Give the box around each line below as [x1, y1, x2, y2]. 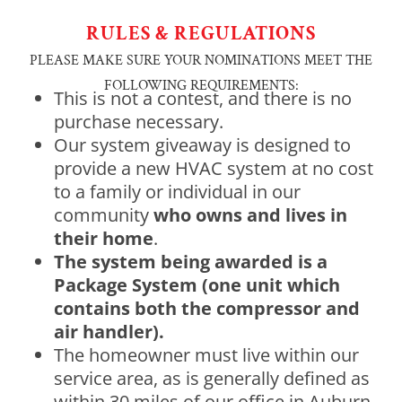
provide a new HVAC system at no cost [54, 155, 373, 180]
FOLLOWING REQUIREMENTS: [103, 75, 299, 95]
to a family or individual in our [54, 179, 301, 204]
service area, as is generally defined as [54, 365, 370, 390]
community [54, 202, 153, 227]
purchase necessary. [54, 109, 223, 134]
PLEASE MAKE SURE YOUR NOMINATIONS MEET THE [30, 50, 372, 70]
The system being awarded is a [54, 249, 328, 274]
